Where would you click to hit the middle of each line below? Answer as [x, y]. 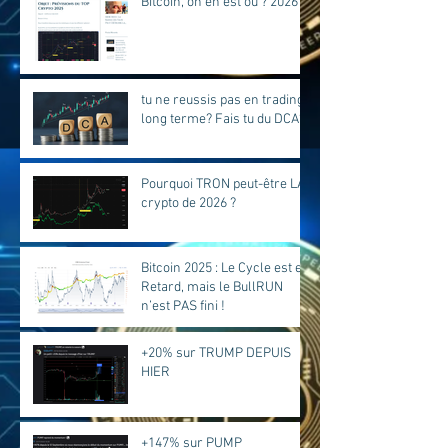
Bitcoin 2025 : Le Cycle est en [225, 268]
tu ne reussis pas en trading [222, 100]
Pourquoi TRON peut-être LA [223, 184]
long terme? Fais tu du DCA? [223, 119]
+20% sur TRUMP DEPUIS [216, 353]
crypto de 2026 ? [188, 203]
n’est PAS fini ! [183, 306]
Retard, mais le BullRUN [212, 287]
